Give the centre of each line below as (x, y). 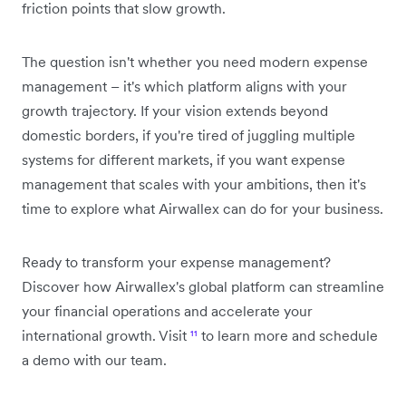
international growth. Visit (106, 335)
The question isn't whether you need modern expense (195, 62)
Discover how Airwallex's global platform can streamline (203, 286)
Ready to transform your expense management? (176, 262)
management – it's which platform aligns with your (184, 86)
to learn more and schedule (288, 335)
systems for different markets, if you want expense (184, 159)
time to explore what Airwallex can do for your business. (203, 208)
